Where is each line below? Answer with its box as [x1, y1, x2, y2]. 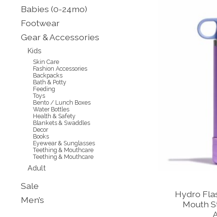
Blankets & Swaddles [33, 119, 91, 126]
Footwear [21, 17, 60, 28]
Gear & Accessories [21, 32, 99, 42]
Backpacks [33, 72, 63, 79]
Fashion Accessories [33, 65, 88, 72]
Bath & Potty [33, 78, 67, 86]
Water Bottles [33, 106, 70, 113]
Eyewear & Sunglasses [33, 139, 95, 147]
